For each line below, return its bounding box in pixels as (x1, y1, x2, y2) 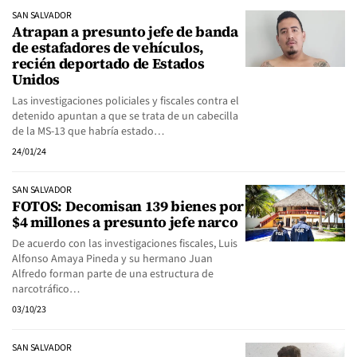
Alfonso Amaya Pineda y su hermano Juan (12, 251, 213, 267)
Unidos (12, 69, 61, 89)
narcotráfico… (12, 281, 80, 297)
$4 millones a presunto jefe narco (12, 212, 238, 232)
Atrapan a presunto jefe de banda (12, 22, 238, 41)
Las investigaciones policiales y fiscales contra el (12, 93, 239, 109)
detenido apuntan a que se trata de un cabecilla (12, 108, 238, 124)
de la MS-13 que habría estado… (12, 124, 164, 139)
